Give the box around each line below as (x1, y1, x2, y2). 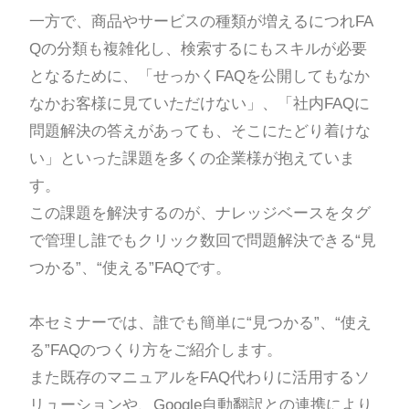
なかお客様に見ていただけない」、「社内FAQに (28, 94, 370, 112)
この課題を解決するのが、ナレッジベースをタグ (28, 204, 371, 222)
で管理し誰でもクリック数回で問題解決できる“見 (28, 231, 376, 249)
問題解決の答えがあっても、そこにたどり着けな (28, 121, 371, 140)
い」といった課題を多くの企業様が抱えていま (28, 149, 355, 167)
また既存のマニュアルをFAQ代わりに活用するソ (28, 368, 370, 386)
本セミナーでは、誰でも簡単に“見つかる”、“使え (28, 313, 372, 331)
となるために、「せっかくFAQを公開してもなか (28, 67, 370, 85)
